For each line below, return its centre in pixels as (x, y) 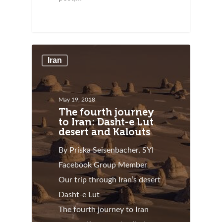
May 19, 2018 (77, 100)
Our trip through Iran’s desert (110, 180)
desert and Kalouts (105, 132)
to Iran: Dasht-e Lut (106, 122)
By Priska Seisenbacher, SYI (106, 150)
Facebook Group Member (103, 165)
